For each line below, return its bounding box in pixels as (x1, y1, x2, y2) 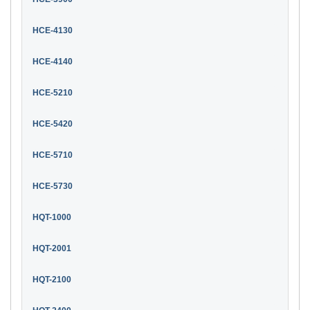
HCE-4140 (33, 56, 73, 66)
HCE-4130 (33, 25, 73, 35)
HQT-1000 (33, 212, 71, 222)
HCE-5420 (33, 118, 73, 129)
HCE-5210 (33, 87, 73, 98)
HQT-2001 (33, 243, 71, 253)
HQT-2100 (33, 274, 71, 284)
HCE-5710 (33, 149, 73, 160)
